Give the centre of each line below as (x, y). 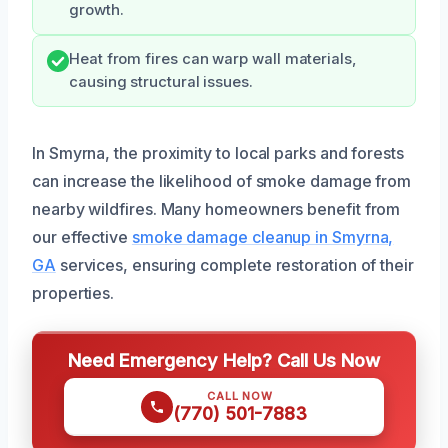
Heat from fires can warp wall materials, (213, 58)
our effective (82, 236)
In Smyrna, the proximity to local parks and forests (218, 152)
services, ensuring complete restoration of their (234, 264)
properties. (73, 292)
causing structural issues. (161, 81)
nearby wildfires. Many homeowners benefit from (216, 208)
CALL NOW (240, 395)
